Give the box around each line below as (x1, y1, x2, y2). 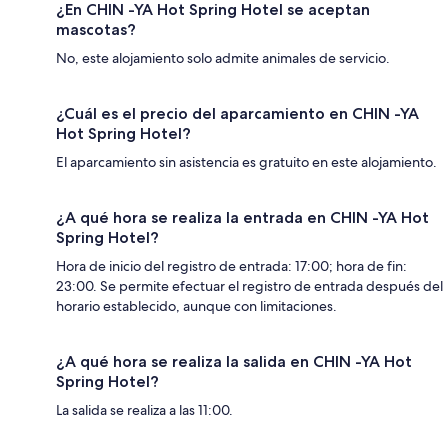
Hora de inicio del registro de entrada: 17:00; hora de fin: (56, 256, 407, 275)
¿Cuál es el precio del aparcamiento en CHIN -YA (56, 103, 419, 123)
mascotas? (56, 19, 136, 39)
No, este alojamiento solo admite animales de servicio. (56, 48, 390, 67)
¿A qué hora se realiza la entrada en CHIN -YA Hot (56, 207, 429, 227)
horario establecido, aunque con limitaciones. (56, 296, 337, 315)
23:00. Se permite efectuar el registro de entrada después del (56, 276, 443, 295)
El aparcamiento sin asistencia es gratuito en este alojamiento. (56, 152, 437, 171)
